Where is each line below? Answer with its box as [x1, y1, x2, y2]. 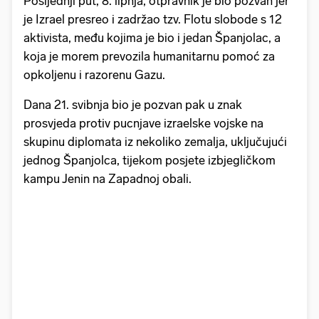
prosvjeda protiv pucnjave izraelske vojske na [23, 116, 263, 131]
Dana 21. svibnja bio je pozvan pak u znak [23, 98, 242, 113]
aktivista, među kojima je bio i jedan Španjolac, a [23, 31, 281, 46]
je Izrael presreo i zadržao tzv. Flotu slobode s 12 [23, 12, 282, 27]
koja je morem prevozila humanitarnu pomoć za [23, 49, 275, 64]
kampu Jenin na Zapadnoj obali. [23, 172, 194, 187]
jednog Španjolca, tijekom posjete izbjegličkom [23, 153, 276, 168]
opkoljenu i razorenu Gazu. [23, 68, 165, 83]
